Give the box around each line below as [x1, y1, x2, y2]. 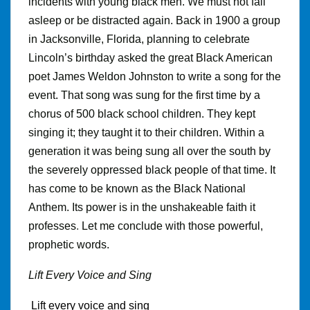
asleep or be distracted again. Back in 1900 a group [28, 14, 280, 26]
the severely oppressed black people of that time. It [28, 163, 275, 176]
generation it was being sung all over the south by [28, 145, 271, 157]
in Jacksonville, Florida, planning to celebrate [28, 33, 250, 45]
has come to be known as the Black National [28, 182, 246, 194]
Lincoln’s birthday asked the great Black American [28, 51, 273, 64]
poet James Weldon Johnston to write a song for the [28, 70, 281, 82]
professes [28, 219, 76, 232]
